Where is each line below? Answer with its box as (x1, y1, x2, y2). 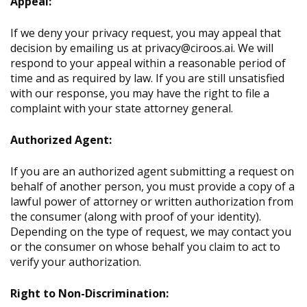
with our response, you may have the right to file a (10, 86, 269, 101)
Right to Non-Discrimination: (10, 286, 169, 302)
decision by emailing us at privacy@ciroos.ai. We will (10, 40, 273, 56)
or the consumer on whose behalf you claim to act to (10, 239, 280, 255)
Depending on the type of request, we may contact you (10, 224, 291, 240)
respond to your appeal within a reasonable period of (10, 56, 286, 71)
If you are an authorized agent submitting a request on (10, 164, 294, 180)
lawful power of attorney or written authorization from (10, 194, 293, 210)
